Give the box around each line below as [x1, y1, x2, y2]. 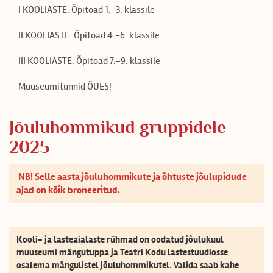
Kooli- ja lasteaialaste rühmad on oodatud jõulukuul [16, 234, 224, 246]
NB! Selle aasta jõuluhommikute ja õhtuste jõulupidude [16, 171, 247, 183]
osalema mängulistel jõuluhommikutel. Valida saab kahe [16, 260, 239, 271]
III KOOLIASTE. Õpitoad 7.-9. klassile [18, 55, 160, 66]
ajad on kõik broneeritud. [16, 184, 122, 196]
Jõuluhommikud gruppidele [9, 118, 226, 137]
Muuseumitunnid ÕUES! [18, 80, 112, 92]
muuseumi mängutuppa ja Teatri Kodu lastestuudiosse [16, 247, 228, 258]
